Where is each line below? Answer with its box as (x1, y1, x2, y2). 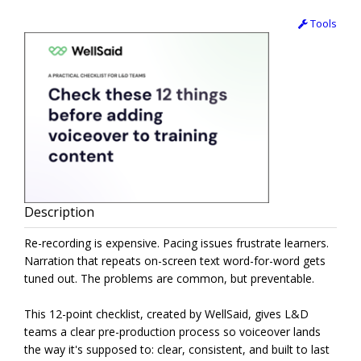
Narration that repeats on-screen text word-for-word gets (24, 253, 326, 269)
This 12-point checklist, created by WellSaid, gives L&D (24, 306, 309, 322)
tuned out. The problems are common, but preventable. (24, 271, 314, 287)
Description (24, 203, 94, 222)
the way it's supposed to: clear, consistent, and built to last (24, 342, 330, 358)
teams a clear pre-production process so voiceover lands (24, 324, 321, 340)
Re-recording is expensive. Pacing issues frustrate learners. (24, 235, 329, 251)
